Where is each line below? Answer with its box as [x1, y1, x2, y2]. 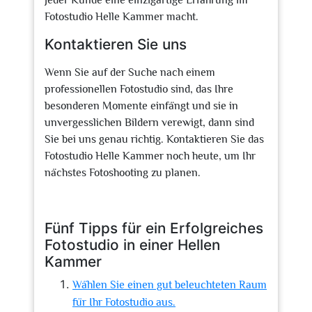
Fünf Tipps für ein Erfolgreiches [45, 219, 263, 237]
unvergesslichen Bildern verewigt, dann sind [45, 116, 254, 129]
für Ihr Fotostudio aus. [72, 296, 175, 309]
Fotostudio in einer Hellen [45, 236, 220, 253]
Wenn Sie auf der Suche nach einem [45, 66, 215, 79]
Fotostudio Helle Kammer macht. [45, 10, 198, 23]
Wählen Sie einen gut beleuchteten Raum [72, 279, 267, 291]
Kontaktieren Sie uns [45, 36, 187, 53]
